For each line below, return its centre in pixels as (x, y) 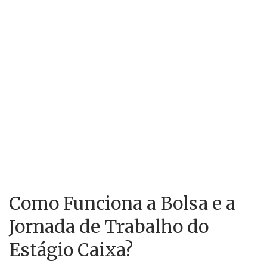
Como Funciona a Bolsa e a (122, 203)
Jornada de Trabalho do (109, 226)
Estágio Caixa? (71, 250)
